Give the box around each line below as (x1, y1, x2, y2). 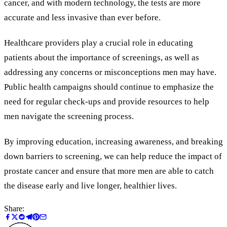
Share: (4, 204, 24, 213)
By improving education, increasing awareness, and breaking (4, 137, 223, 147)
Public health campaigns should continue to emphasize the (4, 82, 214, 92)
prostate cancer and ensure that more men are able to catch (4, 166, 214, 176)
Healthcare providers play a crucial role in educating (4, 38, 193, 48)
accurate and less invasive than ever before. (4, 12, 161, 22)
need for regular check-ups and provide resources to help (4, 97, 209, 107)
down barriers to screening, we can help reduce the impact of (4, 152, 222, 162)
